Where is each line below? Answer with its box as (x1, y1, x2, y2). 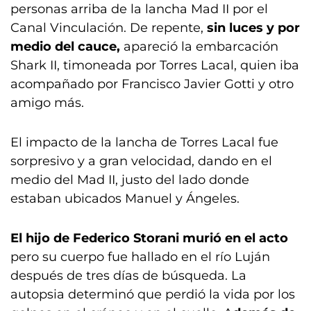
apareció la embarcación (120, 39, 278, 54)
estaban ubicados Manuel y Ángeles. (10, 191, 239, 206)
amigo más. (10, 95, 84, 110)
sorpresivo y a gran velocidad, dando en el (10, 153, 272, 169)
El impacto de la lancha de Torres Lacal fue (10, 135, 278, 150)
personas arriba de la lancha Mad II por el (10, 1, 268, 17)
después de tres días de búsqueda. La (10, 268, 246, 283)
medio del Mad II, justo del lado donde (10, 172, 249, 187)
